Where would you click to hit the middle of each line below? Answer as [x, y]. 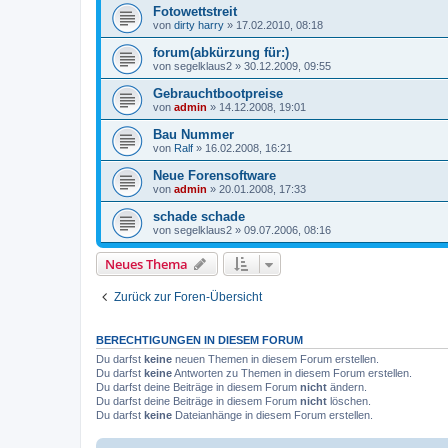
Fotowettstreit [195, 11]
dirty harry [199, 24]
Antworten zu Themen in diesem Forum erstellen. [292, 372]
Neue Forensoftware [214, 175]
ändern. [347, 386]
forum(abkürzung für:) [221, 52]
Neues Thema [146, 263]
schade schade [199, 216]
